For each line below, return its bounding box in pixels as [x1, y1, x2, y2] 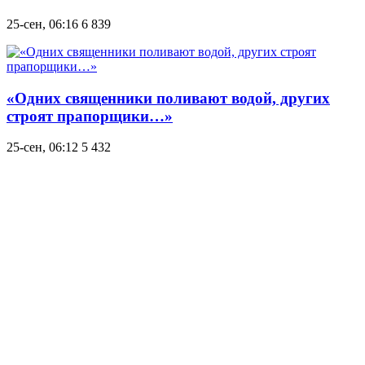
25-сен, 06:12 [7, 140, 78, 155]
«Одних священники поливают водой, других [7, 89, 330, 107]
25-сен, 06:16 [7, 16, 78, 31]
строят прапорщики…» [7, 107, 173, 125]
